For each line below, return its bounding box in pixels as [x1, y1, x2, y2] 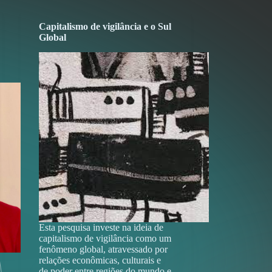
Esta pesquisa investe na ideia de [38, 222, 163, 233]
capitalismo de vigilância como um [38, 233, 171, 243]
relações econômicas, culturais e [38, 254, 161, 265]
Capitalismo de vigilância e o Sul [38, 21, 171, 32]
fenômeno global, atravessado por [38, 243, 168, 254]
